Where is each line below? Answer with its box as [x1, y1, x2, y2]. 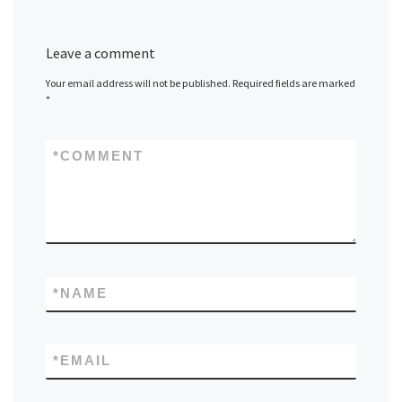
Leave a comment [46, 44, 156, 63]
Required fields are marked [232, 76, 356, 91]
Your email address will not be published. [46, 76, 232, 91]
